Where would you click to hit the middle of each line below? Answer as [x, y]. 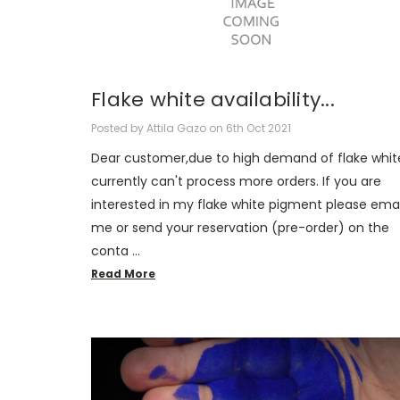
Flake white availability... [213, 100]
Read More [123, 273]
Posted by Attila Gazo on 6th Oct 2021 [191, 128]
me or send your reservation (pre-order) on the [240, 227]
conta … [116, 250]
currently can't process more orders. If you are [236, 181]
